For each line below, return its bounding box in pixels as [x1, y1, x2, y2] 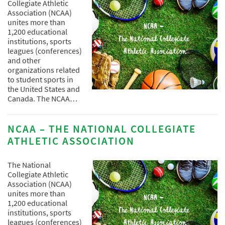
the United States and [8, 84, 80, 94]
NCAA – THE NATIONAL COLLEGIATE [8, 123, 196, 136]
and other [8, 55, 41, 66]
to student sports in [8, 74, 73, 85]
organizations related [8, 65, 80, 75]
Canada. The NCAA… [8, 93, 77, 104]
